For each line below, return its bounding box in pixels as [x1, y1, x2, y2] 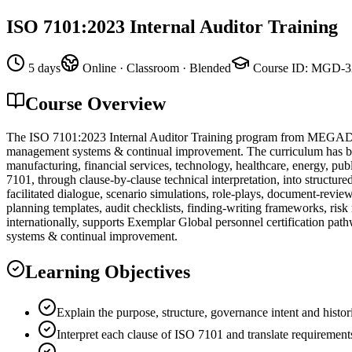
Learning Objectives [25, 261, 190, 282]
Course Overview [25, 93, 166, 114]
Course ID [253, 60, 305, 75]
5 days [28, 60, 60, 75]
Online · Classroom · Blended [82, 60, 231, 75]
